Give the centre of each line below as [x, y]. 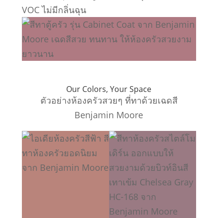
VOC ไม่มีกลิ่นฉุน [54, 10]
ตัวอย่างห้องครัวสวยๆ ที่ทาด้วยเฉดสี [109, 100]
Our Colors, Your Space [109, 89]
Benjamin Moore [109, 115]
